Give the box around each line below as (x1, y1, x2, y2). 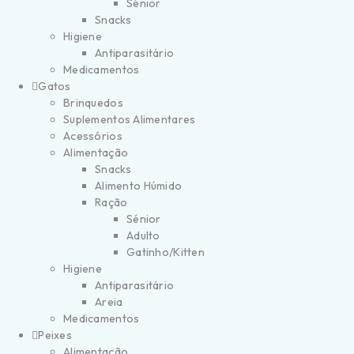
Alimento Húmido (95, 179, 183, 193)
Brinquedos (63, 96, 123, 110)
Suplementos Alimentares (63, 112, 196, 126)
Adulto (126, 228, 160, 243)
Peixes (38, 328, 72, 342)
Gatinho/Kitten (126, 245, 205, 259)
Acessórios (63, 129, 122, 143)
